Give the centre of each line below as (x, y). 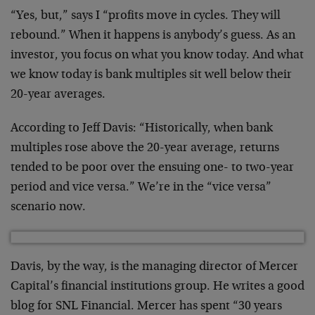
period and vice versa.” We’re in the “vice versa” (141, 187)
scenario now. (48, 207)
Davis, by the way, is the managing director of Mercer (154, 267)
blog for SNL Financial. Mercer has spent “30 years (146, 306)
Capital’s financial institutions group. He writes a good (157, 287)
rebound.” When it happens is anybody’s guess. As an (153, 36)
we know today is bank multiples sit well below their (151, 75)
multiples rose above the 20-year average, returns (145, 148)
